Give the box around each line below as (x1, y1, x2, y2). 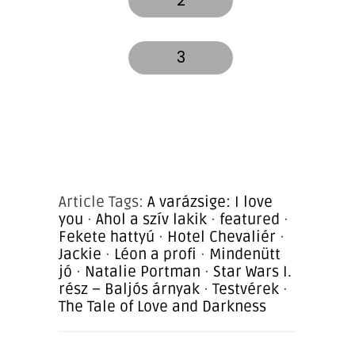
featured (219, 210, 280, 230)
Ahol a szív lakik (96, 210, 207, 230)
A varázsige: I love (147, 193, 273, 212)
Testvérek (212, 280, 279, 300)
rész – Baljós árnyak (59, 280, 200, 300)
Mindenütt (209, 245, 281, 265)
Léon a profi (114, 245, 197, 265)
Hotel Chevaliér (167, 227, 276, 247)
